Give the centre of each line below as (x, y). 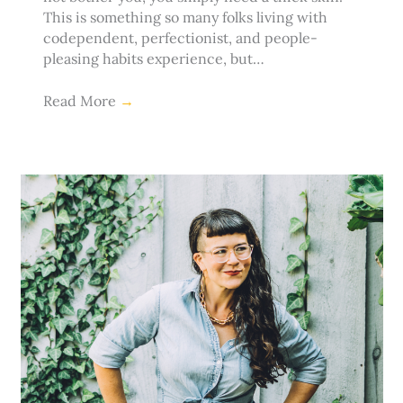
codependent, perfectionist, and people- (180, 38)
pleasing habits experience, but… (153, 59)
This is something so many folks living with (185, 18)
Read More (81, 101)
